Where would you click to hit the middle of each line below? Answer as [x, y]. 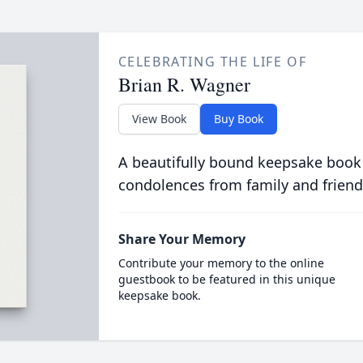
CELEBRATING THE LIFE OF [212, 62]
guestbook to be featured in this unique [226, 279]
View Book [159, 119]
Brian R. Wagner [184, 84]
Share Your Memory [181, 239]
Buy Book [238, 119]
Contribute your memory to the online [221, 263]
